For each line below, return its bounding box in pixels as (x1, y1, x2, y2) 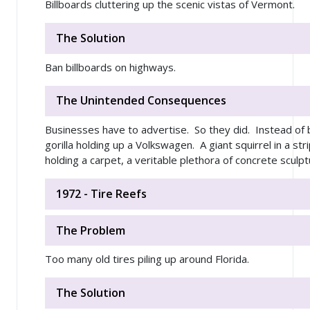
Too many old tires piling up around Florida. (45, 252, 249, 266)
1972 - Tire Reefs (56, 185, 147, 201)
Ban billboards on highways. (45, 60, 176, 74)
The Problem (56, 222, 125, 238)
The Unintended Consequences (56, 93, 226, 109)
